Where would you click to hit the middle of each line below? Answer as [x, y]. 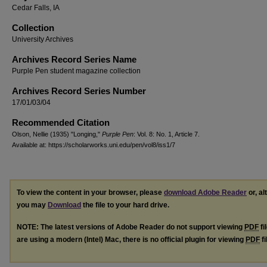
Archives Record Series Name [74, 59]
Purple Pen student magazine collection [76, 71]
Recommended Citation [61, 122]
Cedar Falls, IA [36, 8]
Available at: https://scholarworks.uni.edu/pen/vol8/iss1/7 [94, 145]
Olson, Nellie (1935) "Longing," [57, 134]
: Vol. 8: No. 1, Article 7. [167, 134]
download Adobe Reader [205, 193]
